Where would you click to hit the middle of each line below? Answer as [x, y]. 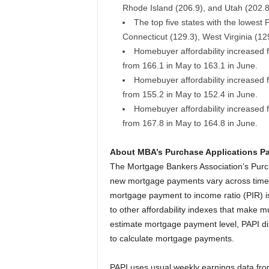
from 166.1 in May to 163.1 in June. [190, 65]
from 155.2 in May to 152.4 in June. [190, 94]
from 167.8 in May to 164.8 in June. [190, 123]
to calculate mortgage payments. [172, 238]
